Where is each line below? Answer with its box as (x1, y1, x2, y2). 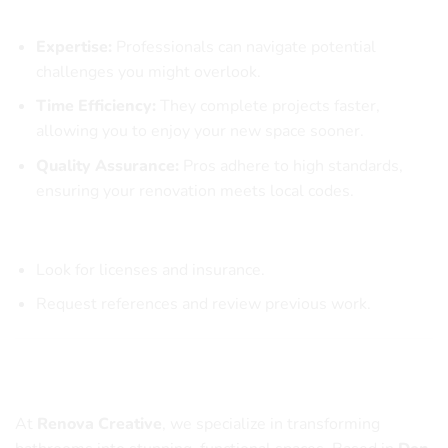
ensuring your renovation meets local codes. (35, 179, 354, 202)
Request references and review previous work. (35, 293, 371, 316)
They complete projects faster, (155, 95, 380, 118)
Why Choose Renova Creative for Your (15, 353, 345, 380)
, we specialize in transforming (162, 412, 380, 435)
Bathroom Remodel (15, 377, 183, 404)
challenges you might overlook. (35, 60, 261, 83)
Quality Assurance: (35, 154, 179, 177)
